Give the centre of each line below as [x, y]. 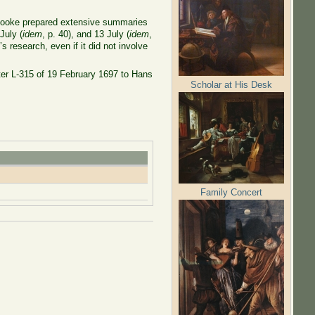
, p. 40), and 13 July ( [86, 34]
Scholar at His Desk [232, 84]
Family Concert [232, 192]
